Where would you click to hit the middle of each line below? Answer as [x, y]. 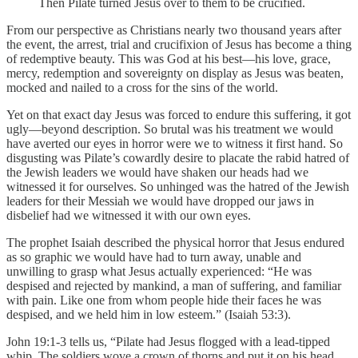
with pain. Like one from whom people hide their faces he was [164, 300]
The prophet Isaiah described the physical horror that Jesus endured [175, 242]
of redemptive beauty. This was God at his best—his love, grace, [169, 58]
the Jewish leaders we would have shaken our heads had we [157, 172]
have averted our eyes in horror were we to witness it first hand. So [175, 143]
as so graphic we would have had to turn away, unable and [154, 257]
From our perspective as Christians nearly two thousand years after [174, 30]
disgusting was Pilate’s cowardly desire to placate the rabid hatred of [178, 157]
